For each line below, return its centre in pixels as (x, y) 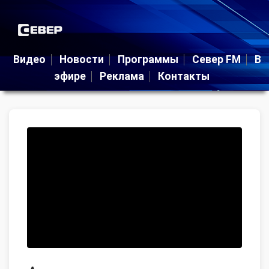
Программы (148, 59)
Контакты (183, 76)
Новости (82, 59)
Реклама (122, 76)
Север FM (216, 59)
